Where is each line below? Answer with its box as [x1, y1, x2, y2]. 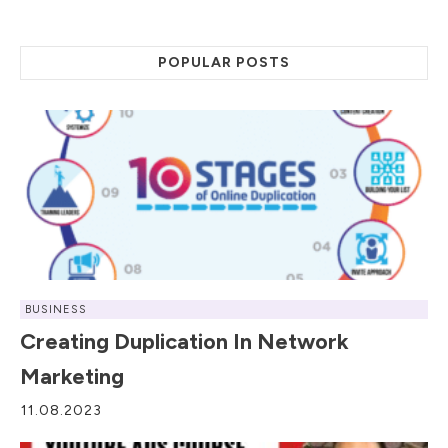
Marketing [20, 363, 124, 391]
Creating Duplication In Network [20, 328, 349, 356]
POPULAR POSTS [158, 54, 290, 72]
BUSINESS [25, 303, 87, 317]
